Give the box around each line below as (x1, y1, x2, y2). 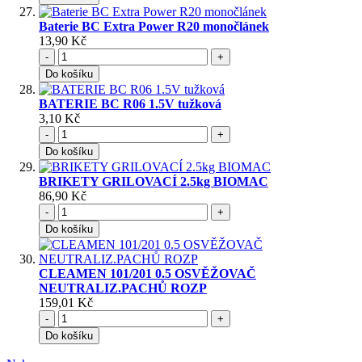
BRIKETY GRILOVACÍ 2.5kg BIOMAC (39, 175, 268, 189)
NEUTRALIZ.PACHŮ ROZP (39, 281, 207, 296)
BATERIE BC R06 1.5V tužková (39, 97, 221, 112)
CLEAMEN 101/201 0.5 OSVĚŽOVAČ (39, 267, 256, 281)
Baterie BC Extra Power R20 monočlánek (39, 19, 269, 34)
